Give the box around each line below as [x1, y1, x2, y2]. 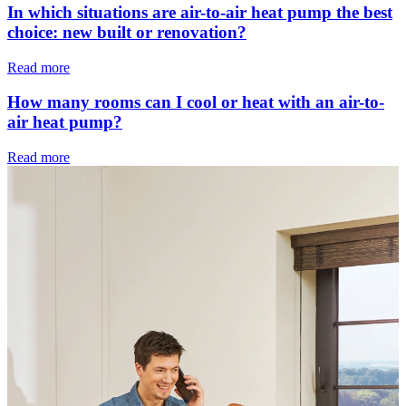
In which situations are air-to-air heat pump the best [7, 3, 392, 22]
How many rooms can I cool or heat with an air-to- [7, 92, 384, 112]
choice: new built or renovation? [7, 23, 246, 42]
